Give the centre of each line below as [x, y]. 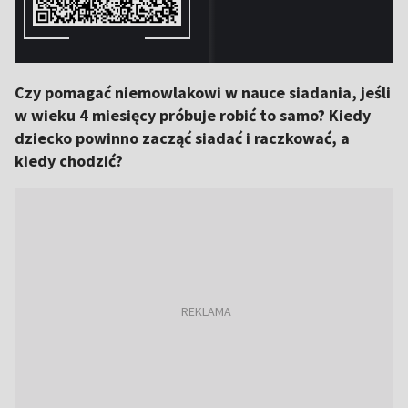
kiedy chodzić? [69, 161]
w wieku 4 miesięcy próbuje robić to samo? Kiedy [193, 115]
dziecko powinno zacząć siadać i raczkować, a [182, 138]
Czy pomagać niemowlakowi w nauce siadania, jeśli [203, 92]
